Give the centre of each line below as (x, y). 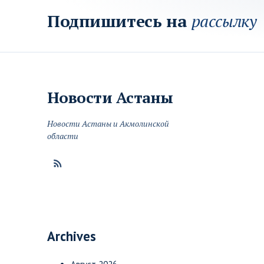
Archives (72, 236)
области (63, 136)
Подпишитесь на (119, 21)
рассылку (224, 21)
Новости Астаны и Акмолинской (108, 123)
